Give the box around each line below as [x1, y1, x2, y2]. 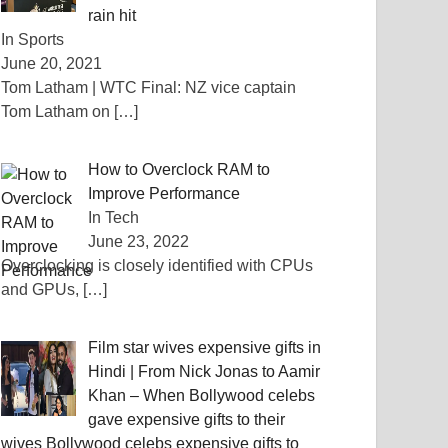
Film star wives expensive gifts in [88, 339, 322, 356]
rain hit [88, 7, 137, 24]
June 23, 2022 [88, 233, 190, 250]
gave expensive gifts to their [88, 411, 286, 428]
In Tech [88, 209, 140, 226]
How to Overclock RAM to [88, 161, 271, 178]
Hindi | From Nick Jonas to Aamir [88, 363, 321, 380]
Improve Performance [88, 185, 241, 202]
